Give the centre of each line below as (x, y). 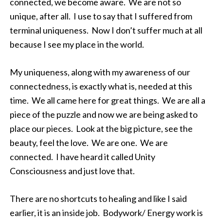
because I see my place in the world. (77, 44)
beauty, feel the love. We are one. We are (89, 143)
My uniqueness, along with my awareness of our (100, 72)
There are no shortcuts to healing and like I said (98, 199)
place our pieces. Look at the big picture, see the (101, 128)
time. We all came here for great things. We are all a (108, 100)
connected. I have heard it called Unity (82, 157)
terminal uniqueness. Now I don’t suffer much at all (106, 30)
